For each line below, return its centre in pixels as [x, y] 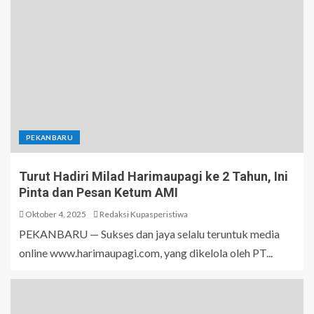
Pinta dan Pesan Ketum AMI [98, 193]
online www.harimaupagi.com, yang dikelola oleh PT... [146, 253]
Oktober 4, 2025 [55, 214]
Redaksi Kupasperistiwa [144, 214]
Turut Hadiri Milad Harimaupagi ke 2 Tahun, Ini [153, 177]
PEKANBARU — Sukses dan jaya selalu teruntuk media [149, 234]
